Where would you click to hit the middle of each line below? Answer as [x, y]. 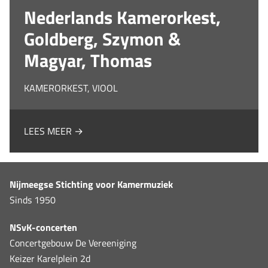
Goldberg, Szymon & [102, 39]
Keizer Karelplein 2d [50, 258]
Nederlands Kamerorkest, [122, 17]
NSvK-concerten [43, 227]
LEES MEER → [54, 131]
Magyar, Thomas [88, 60]
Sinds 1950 [33, 200]
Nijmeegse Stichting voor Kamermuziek [91, 184]
